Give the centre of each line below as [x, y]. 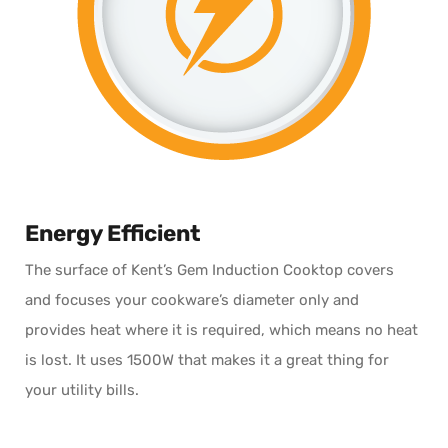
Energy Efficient [113, 234]
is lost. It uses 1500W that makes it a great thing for [207, 359]
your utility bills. [82, 389]
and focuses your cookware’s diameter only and [192, 299]
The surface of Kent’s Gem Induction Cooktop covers [209, 269]
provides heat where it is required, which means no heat [221, 329]
